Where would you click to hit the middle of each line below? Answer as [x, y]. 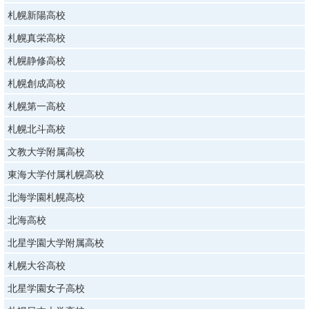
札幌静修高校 [37, 60]
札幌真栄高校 [37, 38]
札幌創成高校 [37, 83]
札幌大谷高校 [37, 265]
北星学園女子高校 [46, 288]
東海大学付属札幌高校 [56, 174]
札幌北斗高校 [37, 129]
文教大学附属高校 [46, 151]
